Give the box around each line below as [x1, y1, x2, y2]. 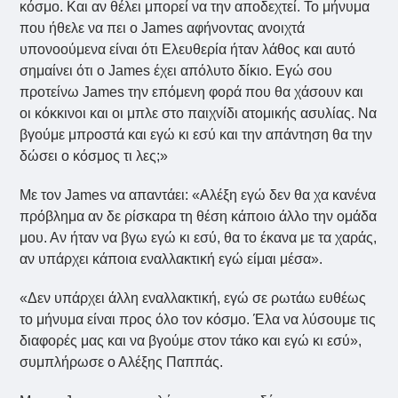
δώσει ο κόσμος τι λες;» [20, 148, 169, 164]
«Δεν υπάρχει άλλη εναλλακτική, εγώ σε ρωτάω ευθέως [20, 291, 367, 306]
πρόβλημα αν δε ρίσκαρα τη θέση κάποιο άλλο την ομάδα [20, 209, 378, 225]
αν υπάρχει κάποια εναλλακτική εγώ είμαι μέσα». [20, 251, 323, 267]
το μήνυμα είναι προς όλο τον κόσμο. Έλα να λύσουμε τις [20, 312, 377, 328]
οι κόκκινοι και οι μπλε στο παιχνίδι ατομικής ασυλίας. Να [20, 106, 378, 122]
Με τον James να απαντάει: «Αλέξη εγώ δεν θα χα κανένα [20, 187, 377, 203]
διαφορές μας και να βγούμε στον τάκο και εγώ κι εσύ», [20, 333, 362, 349]
